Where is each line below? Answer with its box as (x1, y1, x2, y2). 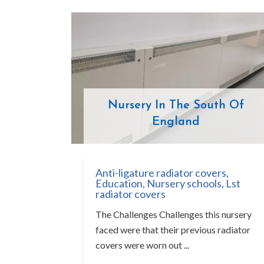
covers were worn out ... (95, 239, 189, 250)
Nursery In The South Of (107, 99, 244, 111)
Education (95, 176, 143, 190)
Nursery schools (146, 176, 222, 190)
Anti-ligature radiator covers (95, 166, 226, 179)
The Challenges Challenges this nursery (95, 208, 252, 220)
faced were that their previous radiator (95, 223, 250, 235)
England (151, 115, 200, 128)
